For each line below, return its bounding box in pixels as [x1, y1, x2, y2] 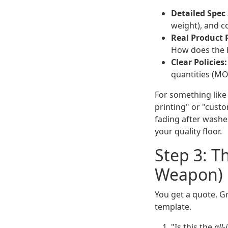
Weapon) [155, 163, 223, 186]
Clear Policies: [171, 56, 227, 68]
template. [155, 201, 191, 213]
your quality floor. [155, 126, 222, 137]
